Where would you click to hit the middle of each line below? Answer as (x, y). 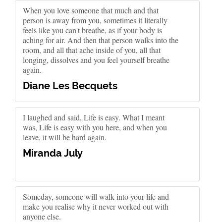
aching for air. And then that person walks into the (101, 40)
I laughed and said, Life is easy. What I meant (94, 117)
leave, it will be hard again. (65, 137)
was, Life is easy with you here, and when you (95, 127)
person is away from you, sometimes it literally (95, 20)
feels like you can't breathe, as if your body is (92, 30)
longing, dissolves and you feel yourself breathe (96, 60)
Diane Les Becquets (70, 86)
